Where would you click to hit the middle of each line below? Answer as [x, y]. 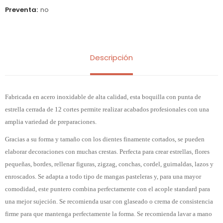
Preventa [21, 10]
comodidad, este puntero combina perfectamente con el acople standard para [108, 189]
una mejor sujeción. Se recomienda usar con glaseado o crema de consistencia [109, 201]
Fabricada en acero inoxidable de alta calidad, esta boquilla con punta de [103, 97]
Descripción [111, 57]
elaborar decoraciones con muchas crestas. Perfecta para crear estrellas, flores [107, 152]
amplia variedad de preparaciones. [51, 122]
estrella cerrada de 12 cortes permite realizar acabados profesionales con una [107, 109]
